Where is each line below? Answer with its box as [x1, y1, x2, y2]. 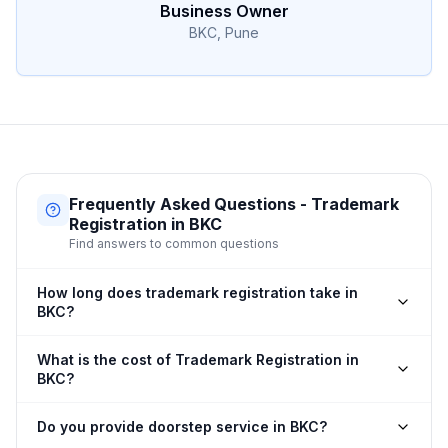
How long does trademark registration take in [37, 284, 358, 301]
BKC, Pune [189, 24, 259, 41]
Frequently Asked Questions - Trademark [69, 194, 399, 214]
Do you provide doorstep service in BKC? [37, 418, 327, 435]
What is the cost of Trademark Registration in [37, 351, 359, 368]
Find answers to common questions [69, 236, 279, 251]
